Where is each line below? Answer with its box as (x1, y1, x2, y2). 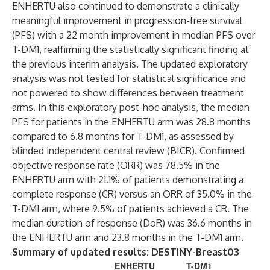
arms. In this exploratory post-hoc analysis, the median (12, 101, 250, 113)
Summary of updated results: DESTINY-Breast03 (12, 246, 239, 258)
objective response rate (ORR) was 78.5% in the (12, 159, 220, 171)
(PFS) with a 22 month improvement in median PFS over (12, 29, 255, 41)
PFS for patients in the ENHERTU (12, 116, 155, 128)
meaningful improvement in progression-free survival (12, 14, 242, 27)
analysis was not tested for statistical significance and (12, 72, 246, 84)
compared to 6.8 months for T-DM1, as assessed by (12, 130, 234, 142)
